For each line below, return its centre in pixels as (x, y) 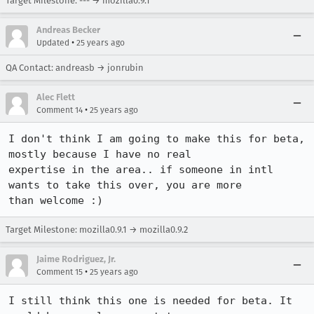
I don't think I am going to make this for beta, (157, 139)
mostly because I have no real (100, 154)
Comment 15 (60, 272)
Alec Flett (56, 97)
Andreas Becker (68, 30)
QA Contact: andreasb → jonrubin (75, 68)
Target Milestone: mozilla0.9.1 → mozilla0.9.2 (97, 230)
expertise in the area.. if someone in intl (141, 170)
